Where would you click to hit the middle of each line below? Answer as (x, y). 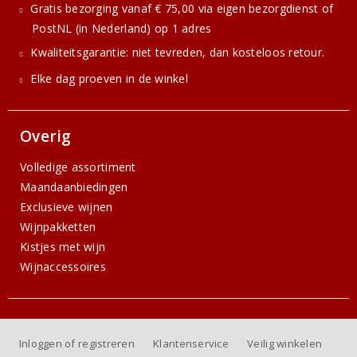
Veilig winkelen (285, 344)
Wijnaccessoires (63, 267)
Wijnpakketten (58, 227)
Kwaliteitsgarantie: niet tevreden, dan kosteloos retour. (178, 53)
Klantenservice (191, 344)
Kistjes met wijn (63, 247)
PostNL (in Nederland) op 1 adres (122, 29)
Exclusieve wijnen (67, 207)
